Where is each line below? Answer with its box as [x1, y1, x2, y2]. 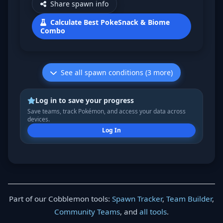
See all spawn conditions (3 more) [60, 68, 173, 77]
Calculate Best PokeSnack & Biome [50, 17, 170, 27]
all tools [139, 207, 167, 217]
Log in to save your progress [35, 96, 134, 105]
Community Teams [54, 207, 120, 217]
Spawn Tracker [112, 194, 162, 204]
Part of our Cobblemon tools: [9, 194, 112, 204]
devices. [27, 115, 50, 123]
